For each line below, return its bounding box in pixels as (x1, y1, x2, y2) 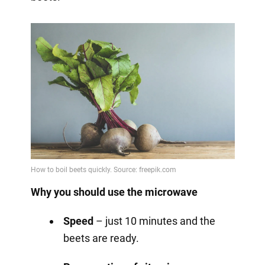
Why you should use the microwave (30, 185, 198, 198)
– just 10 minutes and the (93, 214, 215, 227)
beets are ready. (63, 231, 139, 244)
